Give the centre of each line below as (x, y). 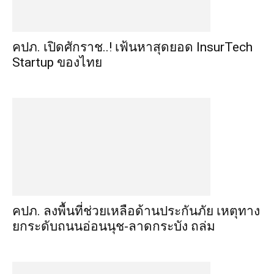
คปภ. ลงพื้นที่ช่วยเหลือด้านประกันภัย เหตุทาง (136, 211)
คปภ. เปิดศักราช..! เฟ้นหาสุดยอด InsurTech (132, 47)
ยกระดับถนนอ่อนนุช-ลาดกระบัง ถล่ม (114, 226)
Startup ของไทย (57, 62)
